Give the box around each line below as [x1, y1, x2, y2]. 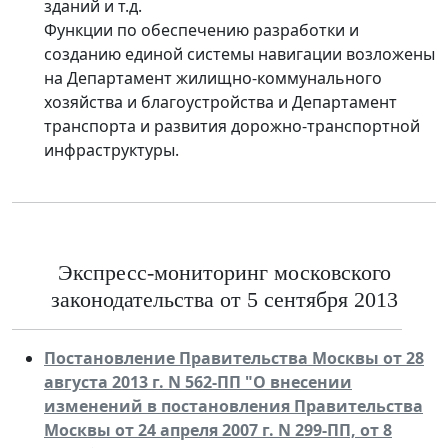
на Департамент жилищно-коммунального [44, 66, 382, 89]
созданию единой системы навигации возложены [44, 42, 435, 65]
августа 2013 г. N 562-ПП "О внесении [44, 370, 352, 393]
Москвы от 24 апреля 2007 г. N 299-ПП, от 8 [44, 418, 392, 441]
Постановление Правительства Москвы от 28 [44, 346, 424, 369]
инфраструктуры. [44, 138, 179, 161]
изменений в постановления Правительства [44, 394, 423, 417]
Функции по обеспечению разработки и [44, 18, 359, 41]
